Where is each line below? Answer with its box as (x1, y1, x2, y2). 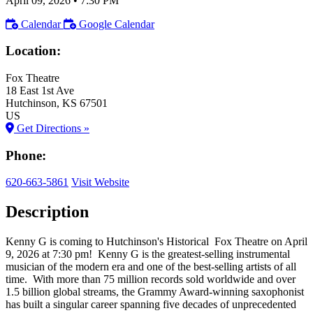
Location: (6, 43, 61, 59)
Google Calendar (79, 17, 154, 30)
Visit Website (71, 176, 129, 189)
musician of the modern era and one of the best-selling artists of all (6, 261, 296, 273)
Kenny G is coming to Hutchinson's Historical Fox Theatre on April (6, 235, 307, 248)
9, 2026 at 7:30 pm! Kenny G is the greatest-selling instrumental (6, 248, 290, 261)
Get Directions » (14, 122, 89, 134)
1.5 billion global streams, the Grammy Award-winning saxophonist (6, 286, 304, 298)
